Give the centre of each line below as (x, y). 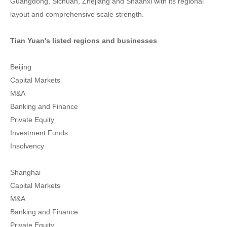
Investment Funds (39, 133)
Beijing (21, 67)
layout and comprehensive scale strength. (77, 14)
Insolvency (27, 146)
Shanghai (25, 172)
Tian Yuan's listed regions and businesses (84, 41)
